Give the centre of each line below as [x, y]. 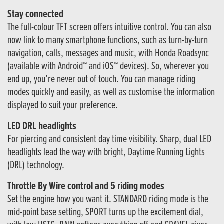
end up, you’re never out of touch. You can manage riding [101, 80]
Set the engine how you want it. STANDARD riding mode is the [108, 200]
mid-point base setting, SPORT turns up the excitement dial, [105, 213]
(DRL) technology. [36, 166]
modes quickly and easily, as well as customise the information [111, 93]
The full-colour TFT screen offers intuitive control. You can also [109, 28]
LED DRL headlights [42, 127]
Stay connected [35, 15]
